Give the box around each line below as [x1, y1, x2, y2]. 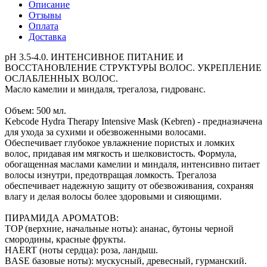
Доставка [29, 31, 66, 42]
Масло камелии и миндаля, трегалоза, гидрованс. [5, 83, 206, 94]
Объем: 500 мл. [5, 105, 66, 116]
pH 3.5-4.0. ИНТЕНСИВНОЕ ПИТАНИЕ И [5, 51, 184, 62]
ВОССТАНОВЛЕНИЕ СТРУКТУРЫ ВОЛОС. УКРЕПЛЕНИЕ [5, 62, 262, 73]
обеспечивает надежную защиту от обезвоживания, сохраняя [5, 180, 253, 191]
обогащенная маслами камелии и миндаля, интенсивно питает [5, 159, 260, 169]
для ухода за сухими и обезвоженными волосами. [5, 126, 206, 137]
